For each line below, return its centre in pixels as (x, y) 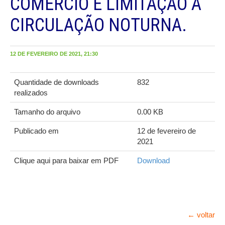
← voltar (201, 215)
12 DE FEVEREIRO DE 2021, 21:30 (54, 54)
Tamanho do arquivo (47, 112)
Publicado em (36, 131)
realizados (31, 93)
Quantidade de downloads (57, 82)
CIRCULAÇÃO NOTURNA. (98, 25)
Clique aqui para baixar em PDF (66, 161)
